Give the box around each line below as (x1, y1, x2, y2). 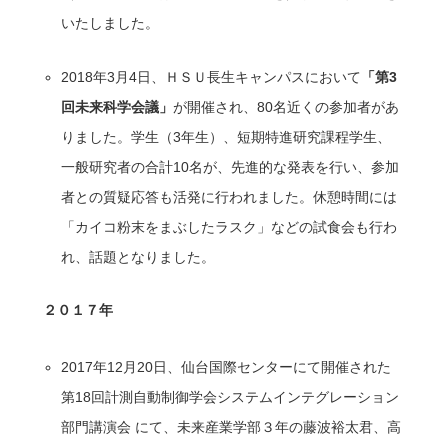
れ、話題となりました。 (61, 248, 216, 265)
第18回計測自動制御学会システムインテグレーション (61, 388, 400, 405)
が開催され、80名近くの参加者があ (173, 98, 400, 115)
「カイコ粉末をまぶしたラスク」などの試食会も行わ (61, 218, 398, 235)
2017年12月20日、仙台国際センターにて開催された (61, 358, 392, 375)
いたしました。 (61, 14, 160, 31)
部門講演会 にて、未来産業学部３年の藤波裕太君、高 (61, 418, 402, 435)
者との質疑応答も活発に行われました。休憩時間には (61, 188, 398, 205)
